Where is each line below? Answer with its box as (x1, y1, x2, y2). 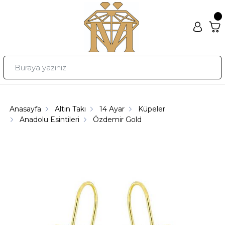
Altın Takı (55, 104, 86, 114)
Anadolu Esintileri (20, 115, 80, 124)
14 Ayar (99, 104, 125, 114)
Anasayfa (10, 104, 42, 114)
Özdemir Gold (93, 115, 142, 124)
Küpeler (138, 104, 166, 114)
